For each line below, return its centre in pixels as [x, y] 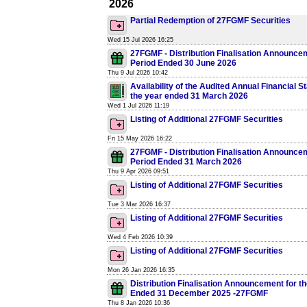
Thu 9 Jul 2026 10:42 [138, 73]
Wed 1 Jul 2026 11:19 [138, 106]
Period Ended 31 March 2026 [186, 162]
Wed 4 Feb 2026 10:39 [140, 237]
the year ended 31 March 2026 [189, 96]
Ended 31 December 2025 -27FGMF [199, 293]
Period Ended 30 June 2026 [183, 63]
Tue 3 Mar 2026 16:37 [139, 204]
